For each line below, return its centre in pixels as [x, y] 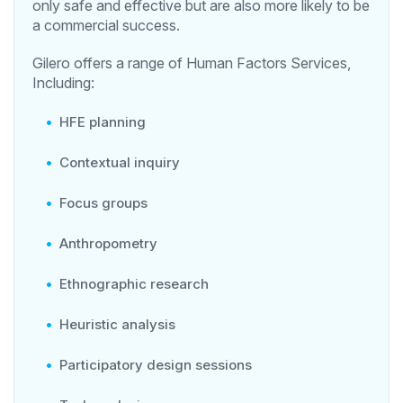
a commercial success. [108, 25]
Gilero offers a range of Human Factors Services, [192, 63]
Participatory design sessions [157, 364]
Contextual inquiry [121, 162]
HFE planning [104, 121]
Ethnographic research [136, 283]
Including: [65, 82]
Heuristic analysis [119, 324]
